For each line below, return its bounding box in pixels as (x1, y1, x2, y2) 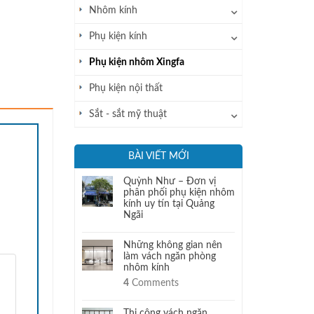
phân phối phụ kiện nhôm (123, 188, 235, 198)
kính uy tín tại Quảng (123, 199, 214, 209)
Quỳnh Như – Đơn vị (123, 177, 216, 186)
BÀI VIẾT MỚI (128, 151, 189, 161)
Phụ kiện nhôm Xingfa (89, 57, 184, 67)
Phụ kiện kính (89, 32, 147, 41)
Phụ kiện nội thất (89, 83, 163, 93)
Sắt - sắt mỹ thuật (89, 109, 167, 119)
